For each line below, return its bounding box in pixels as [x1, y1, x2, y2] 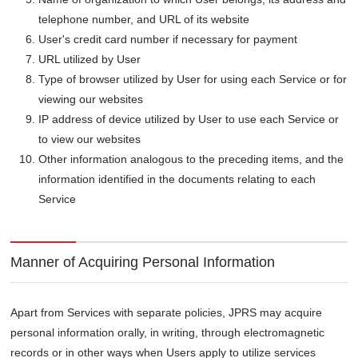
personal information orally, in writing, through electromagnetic [10, 326, 325, 340]
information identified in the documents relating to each [38, 173, 316, 186]
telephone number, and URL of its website [38, 13, 250, 26]
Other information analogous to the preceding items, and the [38, 153, 344, 166]
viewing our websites [38, 93, 144, 106]
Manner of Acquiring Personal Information [10, 254, 276, 271]
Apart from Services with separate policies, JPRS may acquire [10, 306, 323, 320]
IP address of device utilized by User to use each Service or [38, 113, 340, 126]
